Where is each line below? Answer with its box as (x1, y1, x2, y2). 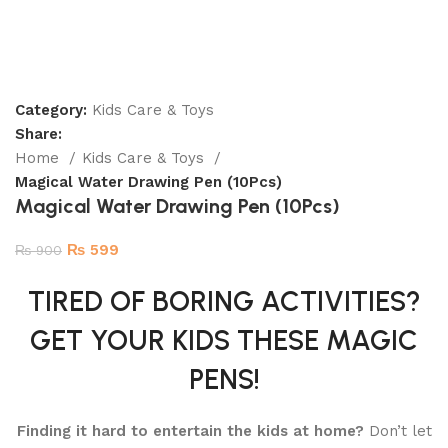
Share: (15, 125, 62, 143)
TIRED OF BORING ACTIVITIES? (27, 284, 421, 318)
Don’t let (363, 422, 432, 440)
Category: (15, 101, 87, 119)
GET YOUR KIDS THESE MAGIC (30, 323, 418, 357)
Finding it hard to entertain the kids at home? (16, 422, 364, 440)
